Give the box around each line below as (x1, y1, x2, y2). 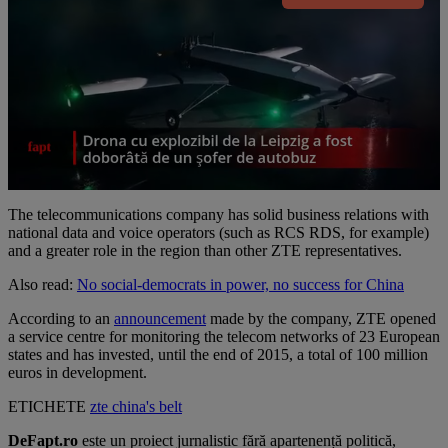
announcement (114, 309, 206, 327)
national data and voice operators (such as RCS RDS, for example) (8, 223, 429, 241)
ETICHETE (8, 397, 86, 415)
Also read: (8, 275, 77, 293)
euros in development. (8, 363, 147, 381)
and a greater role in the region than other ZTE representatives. (8, 241, 402, 259)
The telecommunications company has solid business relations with (8, 205, 429, 223)
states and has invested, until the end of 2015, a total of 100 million (8, 345, 428, 363)
